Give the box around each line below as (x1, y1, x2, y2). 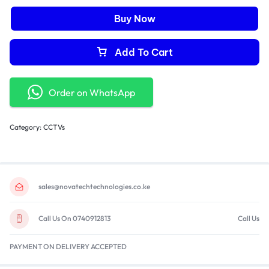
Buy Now (113, 13, 156, 25)
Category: (10, 122, 43, 131)
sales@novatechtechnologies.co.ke (38, 182, 150, 192)
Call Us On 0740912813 (38, 214, 110, 223)
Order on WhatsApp (49, 86, 135, 98)
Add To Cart (115, 46, 173, 58)
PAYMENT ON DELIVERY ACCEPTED (10, 241, 127, 251)
